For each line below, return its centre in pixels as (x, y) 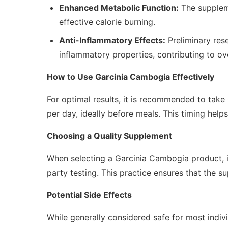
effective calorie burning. (107, 22)
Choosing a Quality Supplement (109, 136)
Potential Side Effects (89, 195)
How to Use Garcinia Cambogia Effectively (131, 77)
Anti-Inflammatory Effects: (112, 40)
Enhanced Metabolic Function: (119, 8)
